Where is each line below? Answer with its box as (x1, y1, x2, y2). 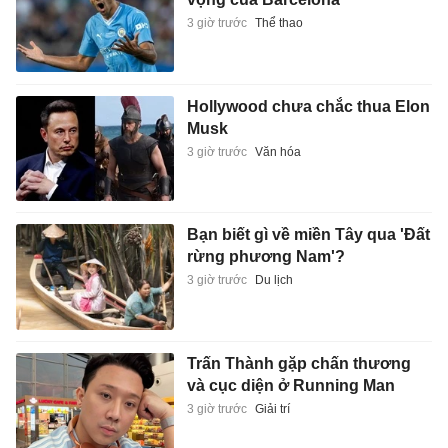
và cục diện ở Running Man (186, 376, 395, 394)
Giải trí (254, 401, 290, 416)
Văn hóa (254, 144, 301, 159)
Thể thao (254, 16, 303, 31)
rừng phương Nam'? (186, 248, 345, 266)
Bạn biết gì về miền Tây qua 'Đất (186, 226, 430, 244)
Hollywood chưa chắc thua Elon (186, 97, 430, 115)
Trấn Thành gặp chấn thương (186, 354, 411, 372)
